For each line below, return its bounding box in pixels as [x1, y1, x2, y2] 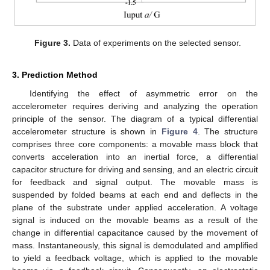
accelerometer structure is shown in [12, 127, 162, 137]
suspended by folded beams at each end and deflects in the [12, 190, 258, 200]
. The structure [197, 127, 258, 137]
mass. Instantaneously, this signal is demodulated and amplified [12, 240, 258, 251]
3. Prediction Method [12, 70, 98, 80]
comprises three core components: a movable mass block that [12, 139, 258, 149]
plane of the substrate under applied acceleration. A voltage [12, 202, 258, 213]
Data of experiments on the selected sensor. [70, 37, 241, 48]
